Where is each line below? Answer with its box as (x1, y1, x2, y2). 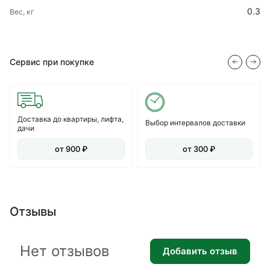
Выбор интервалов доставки (145, 118, 245, 127)
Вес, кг (10, 7, 34, 16)
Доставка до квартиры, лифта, (17, 114, 124, 124)
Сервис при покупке (10, 56, 94, 67)
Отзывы (10, 204, 56, 219)
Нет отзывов (20, 242, 109, 260)
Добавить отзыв (163, 245, 237, 257)
